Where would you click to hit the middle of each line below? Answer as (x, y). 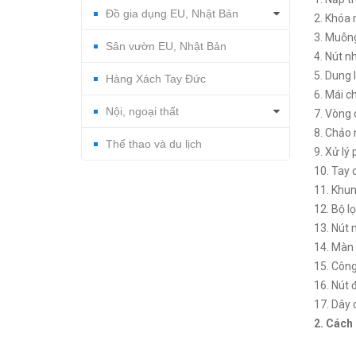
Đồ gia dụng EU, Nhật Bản (172, 13)
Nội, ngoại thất (142, 111)
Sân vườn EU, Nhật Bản (166, 46)
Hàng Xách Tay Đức (156, 78)
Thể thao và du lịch (154, 143)
